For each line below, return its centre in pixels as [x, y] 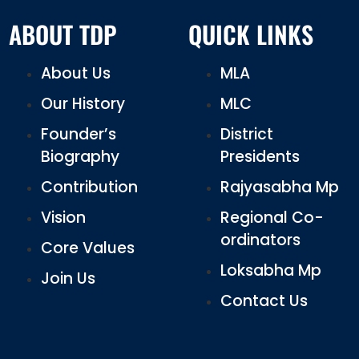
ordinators [261, 240]
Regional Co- [272, 217]
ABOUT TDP [63, 34]
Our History [83, 103]
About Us [76, 73]
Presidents [260, 156]
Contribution [90, 187]
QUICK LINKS [251, 34]
